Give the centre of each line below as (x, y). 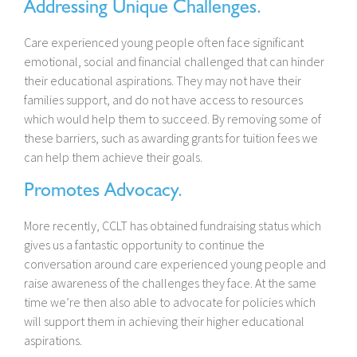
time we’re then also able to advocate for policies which (170, 302)
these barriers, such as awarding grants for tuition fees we (171, 138)
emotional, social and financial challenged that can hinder (174, 62)
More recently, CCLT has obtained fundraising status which (173, 226)
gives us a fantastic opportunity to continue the (144, 245)
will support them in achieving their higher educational (164, 322)
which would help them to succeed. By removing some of (173, 119)
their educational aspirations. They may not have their (163, 81)
